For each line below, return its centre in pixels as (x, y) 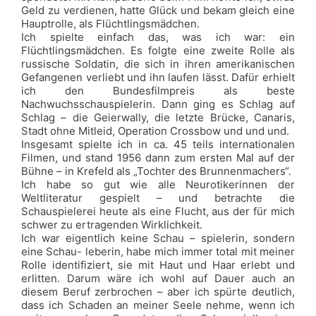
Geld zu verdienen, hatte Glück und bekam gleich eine (158, 10)
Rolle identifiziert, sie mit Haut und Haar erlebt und (158, 265)
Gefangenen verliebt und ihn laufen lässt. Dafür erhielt (158, 77)
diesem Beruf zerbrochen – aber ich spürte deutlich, (158, 292)
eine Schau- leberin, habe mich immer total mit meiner (158, 251)
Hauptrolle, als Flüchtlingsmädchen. (110, 24)
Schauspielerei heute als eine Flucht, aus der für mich (158, 211)
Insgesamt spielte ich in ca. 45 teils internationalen (158, 144)
